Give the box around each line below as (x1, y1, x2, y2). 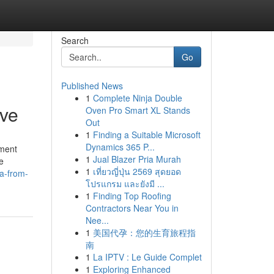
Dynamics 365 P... (85, 141, 155, 153)
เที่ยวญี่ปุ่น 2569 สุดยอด (92, 165, 181, 177)
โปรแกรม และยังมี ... (85, 177, 165, 190)
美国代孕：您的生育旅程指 (92, 226, 196, 239)
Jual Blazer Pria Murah (92, 153, 181, 165)
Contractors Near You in (85, 202, 179, 214)
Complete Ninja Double (92, 92, 182, 104)
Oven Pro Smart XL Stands (85, 104, 190, 116)
